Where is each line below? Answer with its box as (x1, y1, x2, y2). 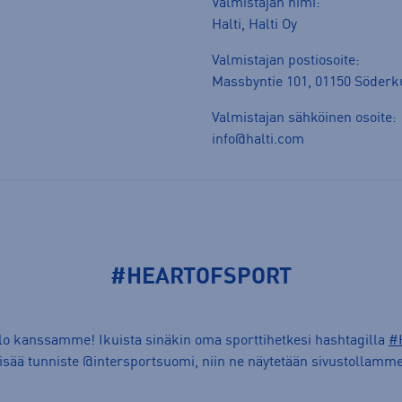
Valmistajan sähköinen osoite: (212, 110, 397, 126)
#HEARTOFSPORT (110, 267, 292, 290)
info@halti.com (212, 132, 304, 147)
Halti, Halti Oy (212, 17, 297, 32)
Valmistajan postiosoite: (212, 53, 360, 68)
